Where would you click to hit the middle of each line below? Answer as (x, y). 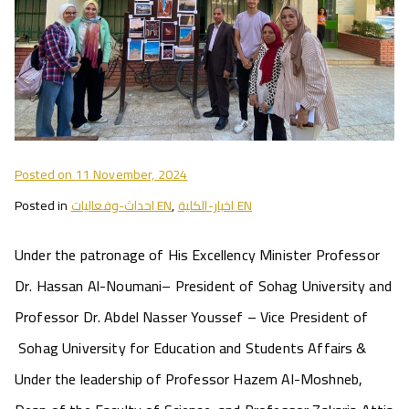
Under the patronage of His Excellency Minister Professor (197, 255)
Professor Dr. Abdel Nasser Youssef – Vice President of (192, 317)
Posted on (45, 174)
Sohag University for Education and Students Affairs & (191, 348)
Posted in (43, 205)
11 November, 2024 (131, 174)
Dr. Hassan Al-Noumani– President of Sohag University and (203, 286)
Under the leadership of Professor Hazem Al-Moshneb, (189, 379)
